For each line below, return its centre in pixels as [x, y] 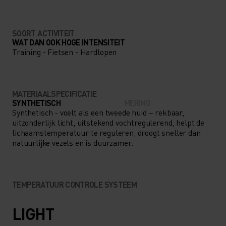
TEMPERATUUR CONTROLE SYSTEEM [75, 184]
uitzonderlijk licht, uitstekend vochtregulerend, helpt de [108, 122]
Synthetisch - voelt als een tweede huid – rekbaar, [98, 112]
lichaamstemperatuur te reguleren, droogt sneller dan [106, 132]
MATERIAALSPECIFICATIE [54, 93]
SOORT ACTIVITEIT [43, 33]
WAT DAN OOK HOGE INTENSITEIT [69, 42]
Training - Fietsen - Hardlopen [65, 51]
